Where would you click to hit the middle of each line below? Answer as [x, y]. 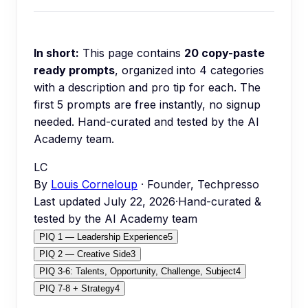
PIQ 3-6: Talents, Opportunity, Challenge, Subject [137, 271]
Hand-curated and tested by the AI [168, 122]
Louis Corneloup [94, 184]
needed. [54, 122]
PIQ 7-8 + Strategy [77, 288]
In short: [56, 53]
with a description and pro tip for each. [135, 87]
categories [235, 70]
